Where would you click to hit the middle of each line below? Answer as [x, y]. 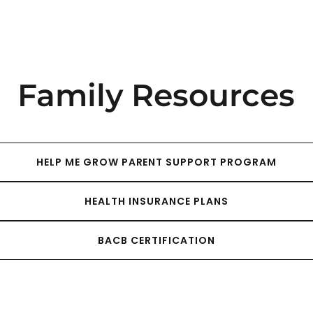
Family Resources [156, 95]
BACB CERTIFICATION [156, 240]
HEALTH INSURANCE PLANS [156, 201]
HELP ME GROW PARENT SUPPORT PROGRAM [156, 162]
